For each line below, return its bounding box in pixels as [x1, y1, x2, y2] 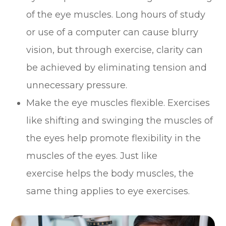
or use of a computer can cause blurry [26, 26, 199, 38]
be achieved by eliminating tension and [26, 62, 207, 73]
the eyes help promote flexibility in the [26, 132, 201, 144]
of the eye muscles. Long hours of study [26, 9, 206, 20]
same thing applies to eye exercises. [26, 185, 190, 197]
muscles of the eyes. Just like [26, 150, 158, 161]
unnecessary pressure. [26, 79, 128, 91]
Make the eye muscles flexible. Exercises [26, 97, 210, 108]
